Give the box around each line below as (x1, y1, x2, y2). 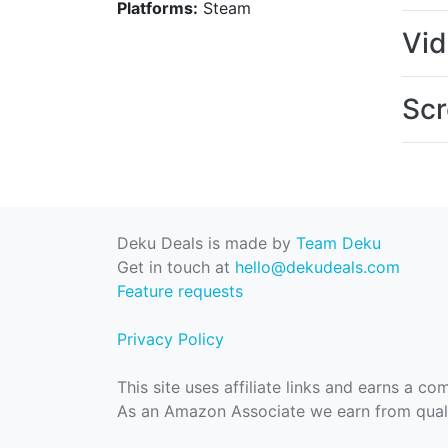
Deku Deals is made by (117, 233, 296, 253)
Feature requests (117, 281, 243, 301)
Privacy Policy (117, 329, 224, 349)
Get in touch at (117, 257, 235, 277)
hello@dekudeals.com (235, 257, 400, 277)
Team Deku (296, 233, 381, 253)
